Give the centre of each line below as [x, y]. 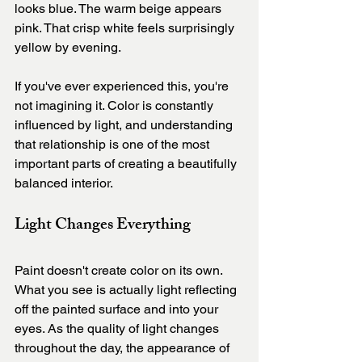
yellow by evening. [68, 48]
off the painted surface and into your [118, 309]
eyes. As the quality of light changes [118, 329]
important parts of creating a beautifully [127, 164]
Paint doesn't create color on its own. [120, 271]
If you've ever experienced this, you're [123, 86]
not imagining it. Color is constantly [116, 106]
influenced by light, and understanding [125, 125]
